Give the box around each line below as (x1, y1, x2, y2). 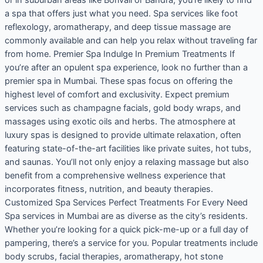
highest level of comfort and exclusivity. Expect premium (4, 89, 230, 100)
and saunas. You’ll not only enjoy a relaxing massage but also (4, 156, 249, 167)
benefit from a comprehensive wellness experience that (4, 170, 225, 181)
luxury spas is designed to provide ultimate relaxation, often (4, 129, 241, 140)
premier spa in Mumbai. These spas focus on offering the (4, 75, 232, 86)
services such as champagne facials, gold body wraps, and (4, 102, 241, 113)
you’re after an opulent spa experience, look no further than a (4, 62, 248, 73)
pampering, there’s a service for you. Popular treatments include (4, 237, 258, 248)
